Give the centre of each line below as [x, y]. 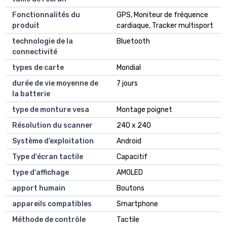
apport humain [39, 188]
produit [26, 26]
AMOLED [130, 173]
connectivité [35, 52]
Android [129, 141]
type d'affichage [41, 173]
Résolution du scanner [52, 126]
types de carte [38, 68]
